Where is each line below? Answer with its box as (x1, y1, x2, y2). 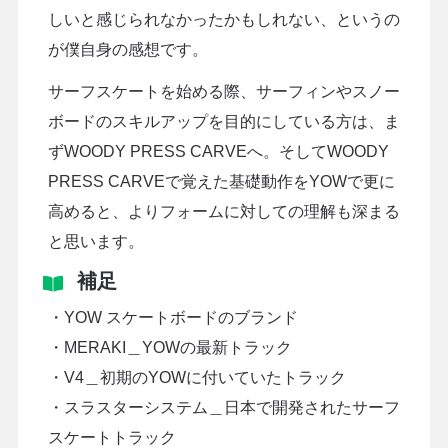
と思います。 (47, 233, 144, 251)
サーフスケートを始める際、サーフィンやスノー (47, 83, 400, 101)
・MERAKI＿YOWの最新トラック (47, 339, 292, 357)
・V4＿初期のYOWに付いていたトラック (47, 369, 346, 387)
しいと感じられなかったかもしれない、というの (47, 11, 400, 29)
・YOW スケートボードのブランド (47, 309, 298, 327)
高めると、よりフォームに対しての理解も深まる (47, 203, 400, 221)
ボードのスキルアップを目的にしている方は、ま (47, 113, 400, 131)
